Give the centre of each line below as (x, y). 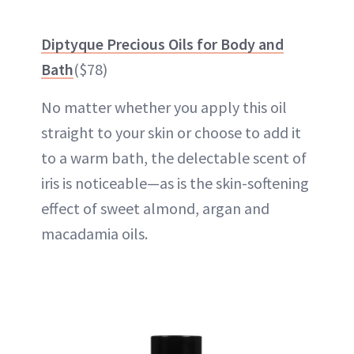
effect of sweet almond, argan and (155, 208)
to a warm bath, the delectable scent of (174, 157)
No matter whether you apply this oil (164, 107)
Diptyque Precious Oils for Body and (162, 43)
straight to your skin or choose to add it (171, 132)
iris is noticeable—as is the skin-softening (175, 183)
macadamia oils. (94, 233)
